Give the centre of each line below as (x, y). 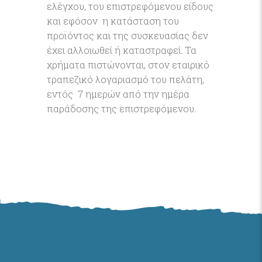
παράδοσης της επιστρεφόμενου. (121, 108)
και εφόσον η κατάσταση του (113, 21)
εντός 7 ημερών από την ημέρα (118, 94)
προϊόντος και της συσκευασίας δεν (127, 35)
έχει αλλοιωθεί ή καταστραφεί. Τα (122, 50)
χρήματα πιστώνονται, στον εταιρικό (128, 65)
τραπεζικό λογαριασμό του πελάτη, (125, 79)
